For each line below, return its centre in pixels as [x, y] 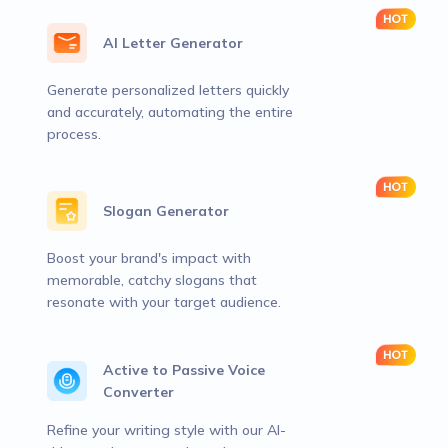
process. [74, 134]
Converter [138, 392]
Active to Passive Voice [184, 370]
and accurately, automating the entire [170, 112]
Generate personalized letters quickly [168, 90]
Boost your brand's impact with [149, 258]
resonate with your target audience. [164, 302]
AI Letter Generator [173, 43]
